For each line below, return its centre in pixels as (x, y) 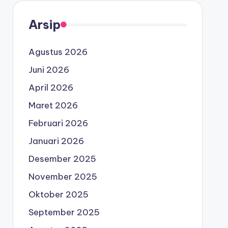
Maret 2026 (53, 105)
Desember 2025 (62, 159)
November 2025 (63, 177)
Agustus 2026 (58, 52)
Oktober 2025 (58, 194)
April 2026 (51, 88)
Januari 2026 (56, 141)
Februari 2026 (58, 123)
